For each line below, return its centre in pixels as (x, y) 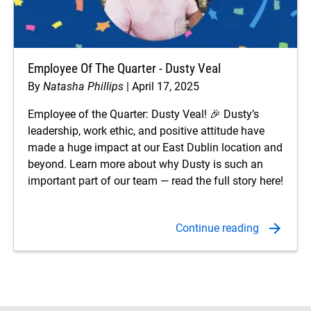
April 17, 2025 (166, 87)
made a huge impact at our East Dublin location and (155, 148)
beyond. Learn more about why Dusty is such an (145, 165)
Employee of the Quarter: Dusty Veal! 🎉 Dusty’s (143, 115)
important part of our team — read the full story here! (155, 181)
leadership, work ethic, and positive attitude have (146, 131)
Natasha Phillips (83, 87)
